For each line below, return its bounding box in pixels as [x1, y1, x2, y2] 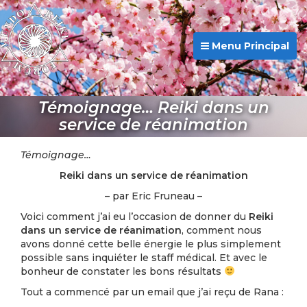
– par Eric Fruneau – [105, 190, 202, 202]
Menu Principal [209, 40, 289, 53]
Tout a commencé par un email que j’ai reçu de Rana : [21, 286, 284, 298]
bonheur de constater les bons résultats [21, 265, 224, 278]
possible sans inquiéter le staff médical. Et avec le [21, 251, 267, 264]
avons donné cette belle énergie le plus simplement [21, 238, 281, 250]
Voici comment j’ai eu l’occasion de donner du [21, 210, 249, 223]
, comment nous [182, 224, 262, 236]
